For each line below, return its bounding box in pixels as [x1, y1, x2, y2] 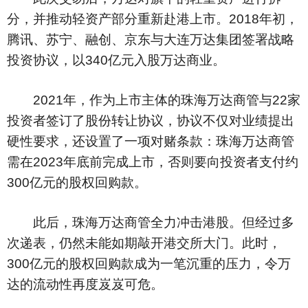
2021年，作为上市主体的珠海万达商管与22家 [7, 93, 300, 107]
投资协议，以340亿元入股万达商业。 [7, 53, 225, 67]
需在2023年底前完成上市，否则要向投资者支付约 [7, 155, 298, 169]
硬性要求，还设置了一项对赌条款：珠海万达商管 [7, 134, 294, 148]
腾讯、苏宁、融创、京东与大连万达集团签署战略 [7, 32, 294, 47]
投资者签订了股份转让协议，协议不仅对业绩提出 [7, 113, 294, 128]
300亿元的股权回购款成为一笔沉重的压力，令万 [7, 256, 291, 271]
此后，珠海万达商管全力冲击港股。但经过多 [7, 215, 294, 230]
